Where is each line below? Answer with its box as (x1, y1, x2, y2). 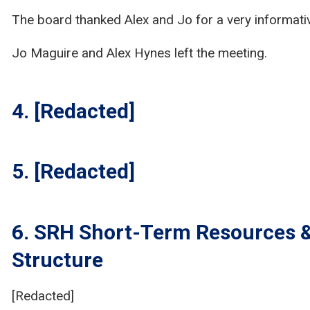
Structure (11, 247, 103, 272)
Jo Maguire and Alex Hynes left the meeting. (11, 45, 267, 61)
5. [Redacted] (11, 159, 135, 183)
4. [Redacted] (11, 98, 135, 123)
